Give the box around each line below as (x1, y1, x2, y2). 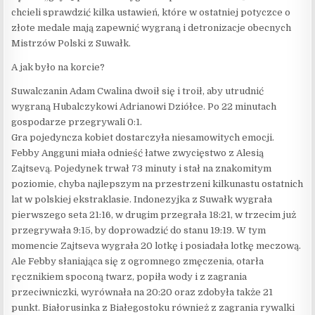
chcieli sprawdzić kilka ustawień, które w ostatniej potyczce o (11, 7, 291, 18)
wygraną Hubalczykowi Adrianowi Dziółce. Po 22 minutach (11, 101, 277, 112)
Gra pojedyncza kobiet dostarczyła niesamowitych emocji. (11, 132, 275, 143)
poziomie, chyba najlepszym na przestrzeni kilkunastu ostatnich (11, 179, 304, 190)
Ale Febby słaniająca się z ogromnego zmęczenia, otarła (11, 256, 264, 267)
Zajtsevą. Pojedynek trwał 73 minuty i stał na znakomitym (11, 163, 272, 174)
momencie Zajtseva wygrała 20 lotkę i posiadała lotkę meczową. (11, 240, 302, 252)
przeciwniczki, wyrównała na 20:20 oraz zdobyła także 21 (11, 287, 274, 298)
